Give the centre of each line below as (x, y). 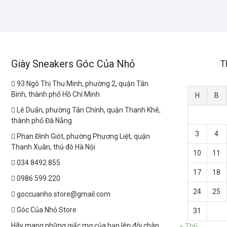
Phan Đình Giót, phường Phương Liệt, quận (83, 136)
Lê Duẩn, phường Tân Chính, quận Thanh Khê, (89, 110)
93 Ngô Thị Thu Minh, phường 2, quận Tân (83, 84)
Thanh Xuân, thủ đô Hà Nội (53, 147)
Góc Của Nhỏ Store (46, 210)
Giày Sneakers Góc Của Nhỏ (73, 64)
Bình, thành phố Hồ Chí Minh (55, 94)
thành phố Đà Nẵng (42, 121)
